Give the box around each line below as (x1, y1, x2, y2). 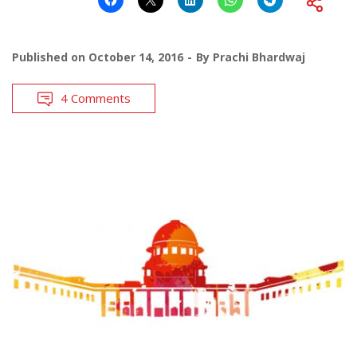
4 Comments (61, 90, 131, 107)
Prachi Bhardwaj (213, 49, 305, 65)
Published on (12, 49, 88, 65)
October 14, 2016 (88, 49, 183, 65)
